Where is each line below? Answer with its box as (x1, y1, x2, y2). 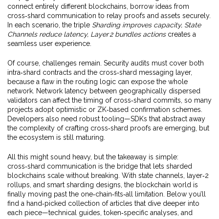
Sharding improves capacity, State (92, 21, 201, 29)
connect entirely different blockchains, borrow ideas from (7, 2, 189, 10)
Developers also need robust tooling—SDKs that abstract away (7, 115, 205, 123)
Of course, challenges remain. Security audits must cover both (7, 59, 204, 67)
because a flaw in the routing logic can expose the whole (7, 78, 188, 86)
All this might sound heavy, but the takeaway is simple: (7, 153, 178, 161)
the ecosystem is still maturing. (7, 133, 105, 141)
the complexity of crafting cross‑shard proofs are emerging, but (7, 124, 209, 132)
